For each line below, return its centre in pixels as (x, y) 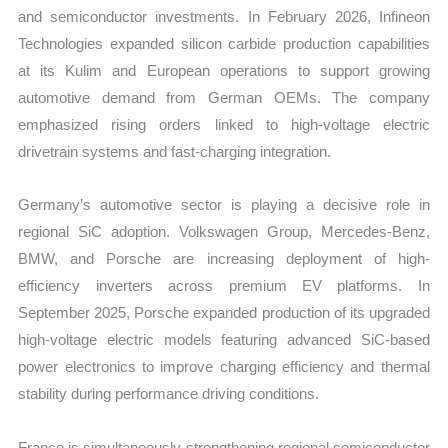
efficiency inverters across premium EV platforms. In (224, 286)
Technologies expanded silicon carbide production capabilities (224, 44)
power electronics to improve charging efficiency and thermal (224, 367)
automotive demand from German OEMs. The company (224, 98)
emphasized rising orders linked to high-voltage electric (224, 125)
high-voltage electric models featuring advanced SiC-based (224, 340)
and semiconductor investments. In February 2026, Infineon (224, 17)
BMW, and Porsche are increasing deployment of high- (224, 259)
